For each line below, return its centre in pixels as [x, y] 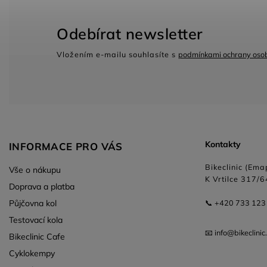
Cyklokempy [32, 253]
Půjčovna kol [33, 203]
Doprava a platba [42, 186]
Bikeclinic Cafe [37, 236]
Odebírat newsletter [130, 34]
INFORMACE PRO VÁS [66, 146]
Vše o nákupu [35, 170]
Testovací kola [36, 220]
